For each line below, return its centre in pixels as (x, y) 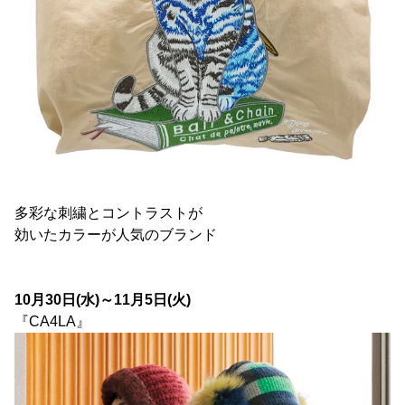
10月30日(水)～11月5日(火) (103, 299)
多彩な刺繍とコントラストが (108, 212)
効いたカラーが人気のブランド (116, 234)
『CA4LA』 (52, 321)
